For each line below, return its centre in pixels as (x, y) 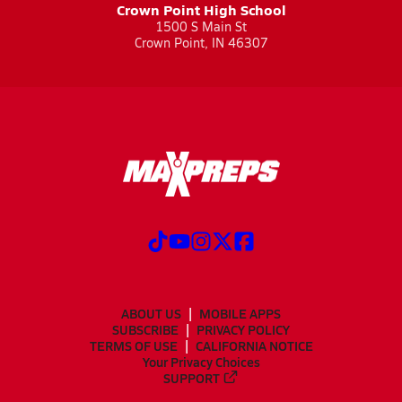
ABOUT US (151, 313)
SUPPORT (192, 377)
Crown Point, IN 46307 (201, 43)
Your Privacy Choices (201, 361)
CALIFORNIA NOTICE (254, 345)
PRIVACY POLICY (243, 329)
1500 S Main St (201, 26)
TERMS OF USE (133, 345)
